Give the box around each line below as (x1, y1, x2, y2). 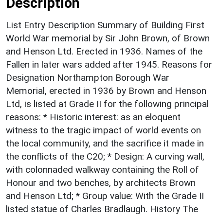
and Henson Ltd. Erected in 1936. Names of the (6, 45, 202, 57)
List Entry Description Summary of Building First (6, 19, 204, 31)
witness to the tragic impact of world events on (6, 124, 201, 136)
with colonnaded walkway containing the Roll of (6, 163, 199, 175)
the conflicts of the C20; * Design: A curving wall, (6, 150, 204, 162)
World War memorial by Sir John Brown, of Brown (6, 32, 210, 44)
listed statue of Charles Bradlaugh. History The (6, 203, 198, 215)
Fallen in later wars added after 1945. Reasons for (6, 58, 212, 70)
